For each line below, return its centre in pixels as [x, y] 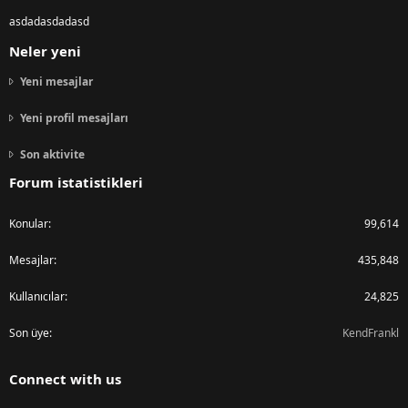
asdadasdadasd [49, 22]
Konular [29, 224]
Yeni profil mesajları [74, 118]
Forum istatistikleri [76, 183]
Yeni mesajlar [56, 82]
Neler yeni [45, 51]
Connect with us [65, 379]
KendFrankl [371, 333]
